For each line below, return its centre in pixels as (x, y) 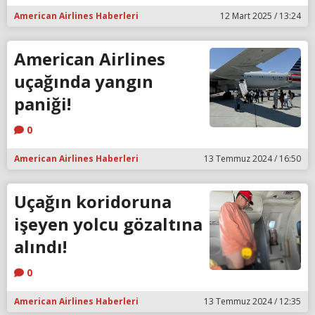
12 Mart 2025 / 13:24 (261, 16)
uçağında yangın (84, 81)
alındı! (40, 246)
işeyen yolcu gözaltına (108, 224)
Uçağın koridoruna (93, 201)
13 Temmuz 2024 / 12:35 (252, 301)
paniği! (43, 104)
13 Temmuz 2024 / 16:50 (252, 159)
